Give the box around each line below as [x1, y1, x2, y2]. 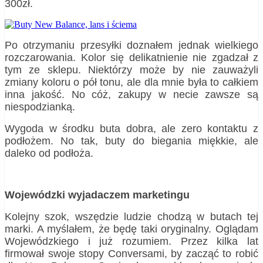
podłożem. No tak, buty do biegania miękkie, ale [5, 134, 258, 147]
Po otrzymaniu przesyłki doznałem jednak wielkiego [5, 39, 258, 51]
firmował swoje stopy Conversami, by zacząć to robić [5, 247, 258, 259]
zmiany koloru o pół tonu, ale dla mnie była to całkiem [5, 76, 258, 88]
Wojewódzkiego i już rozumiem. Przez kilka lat [5, 235, 258, 247]
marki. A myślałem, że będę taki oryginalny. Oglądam [5, 222, 258, 235]
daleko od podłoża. [5, 147, 93, 159]
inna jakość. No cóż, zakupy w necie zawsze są [5, 88, 258, 100]
